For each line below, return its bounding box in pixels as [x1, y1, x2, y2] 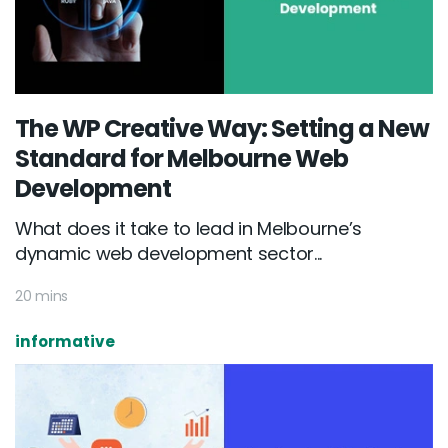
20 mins [15, 286, 68, 307]
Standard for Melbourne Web [15, 142, 348, 176]
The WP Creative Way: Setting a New [15, 112, 429, 146]
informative [15, 331, 115, 353]
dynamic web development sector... [15, 241, 323, 267]
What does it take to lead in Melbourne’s [15, 216, 363, 242]
